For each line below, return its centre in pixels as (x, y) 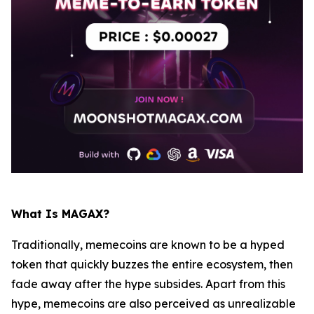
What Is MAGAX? (60, 214)
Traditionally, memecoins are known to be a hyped (148, 245)
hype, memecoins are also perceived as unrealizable (153, 303)
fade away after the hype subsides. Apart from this (148, 284)
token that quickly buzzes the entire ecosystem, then (152, 264)
